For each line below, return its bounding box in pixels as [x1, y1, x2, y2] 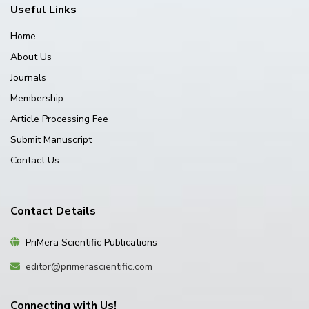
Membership [10, 92, 63, 105]
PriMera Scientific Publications [20, 236, 157, 249]
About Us [10, 50, 52, 63]
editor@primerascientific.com [26, 260, 152, 273]
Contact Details [10, 203, 96, 219]
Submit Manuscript [10, 133, 92, 146]
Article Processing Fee [10, 112, 108, 126]
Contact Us [10, 154, 59, 167]
